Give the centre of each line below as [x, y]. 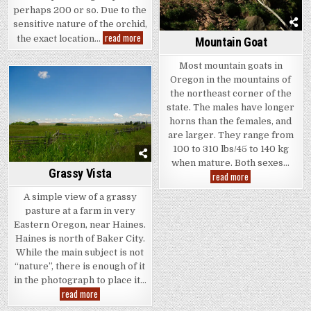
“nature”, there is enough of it [80, 266]
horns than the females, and [231, 121]
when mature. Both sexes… [231, 163]
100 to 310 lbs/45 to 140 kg [230, 149]
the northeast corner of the [230, 94]
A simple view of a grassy [80, 196]
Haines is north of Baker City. [80, 238]
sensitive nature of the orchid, [80, 24]
